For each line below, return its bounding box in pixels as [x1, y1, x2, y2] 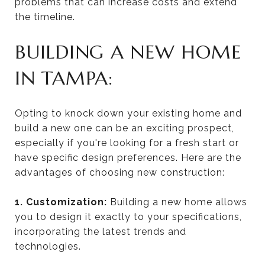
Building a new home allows [110, 196, 247, 208]
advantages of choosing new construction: [15, 166, 225, 178]
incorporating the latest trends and [15, 225, 186, 237]
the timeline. [15, 11, 75, 22]
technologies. [15, 240, 81, 252]
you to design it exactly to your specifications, [15, 211, 242, 222]
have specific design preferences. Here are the [15, 151, 241, 163]
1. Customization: [15, 196, 110, 208]
